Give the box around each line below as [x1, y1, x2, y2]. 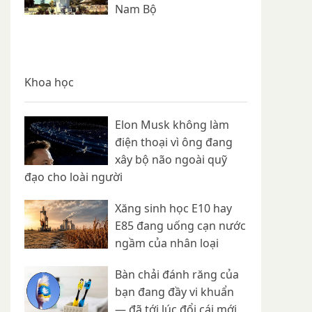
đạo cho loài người [24, 169, 123, 185]
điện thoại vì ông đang [115, 134, 233, 150]
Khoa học [24, 75, 74, 91]
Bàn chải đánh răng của [115, 267, 239, 283]
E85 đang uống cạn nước [115, 218, 246, 234]
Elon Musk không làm [115, 117, 229, 133]
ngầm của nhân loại [115, 235, 219, 251]
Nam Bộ [115, 1, 157, 17]
